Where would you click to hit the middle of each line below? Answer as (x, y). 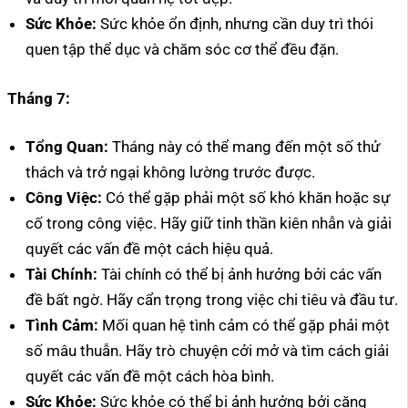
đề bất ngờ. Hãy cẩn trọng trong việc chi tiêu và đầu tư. (212, 300)
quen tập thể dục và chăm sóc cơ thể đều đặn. (182, 50)
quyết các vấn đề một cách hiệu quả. (149, 249)
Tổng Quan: (67, 147)
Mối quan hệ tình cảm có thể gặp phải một (244, 326)
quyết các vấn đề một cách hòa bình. (150, 377)
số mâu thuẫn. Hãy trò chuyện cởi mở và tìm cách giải (207, 351)
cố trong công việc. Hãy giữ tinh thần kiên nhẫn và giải (209, 224)
